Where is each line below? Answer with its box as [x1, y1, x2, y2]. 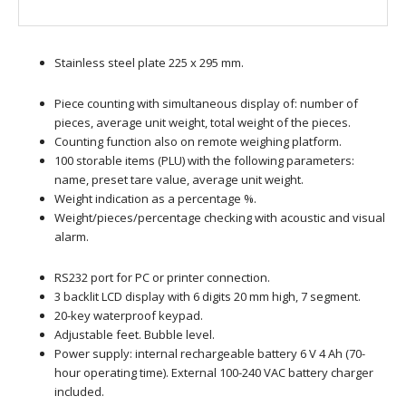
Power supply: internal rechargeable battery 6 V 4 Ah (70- [54, 344, 365, 362]
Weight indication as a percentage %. [54, 189, 256, 207]
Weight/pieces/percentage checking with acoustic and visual [54, 208, 385, 226]
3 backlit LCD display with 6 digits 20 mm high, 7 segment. [54, 287, 361, 304]
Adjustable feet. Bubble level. [54, 325, 215, 343]
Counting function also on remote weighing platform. [54, 132, 342, 150]
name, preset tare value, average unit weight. [54, 170, 304, 188]
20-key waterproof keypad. [54, 306, 203, 324]
